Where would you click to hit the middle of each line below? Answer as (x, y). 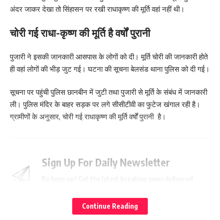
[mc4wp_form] (34, 213)
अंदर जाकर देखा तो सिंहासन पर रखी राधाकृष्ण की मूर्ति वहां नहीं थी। (97, 9)
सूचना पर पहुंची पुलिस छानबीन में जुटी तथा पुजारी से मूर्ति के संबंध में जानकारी (109, 92)
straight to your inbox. (76, 190)
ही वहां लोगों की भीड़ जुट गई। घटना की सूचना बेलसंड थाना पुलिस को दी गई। (110, 69)
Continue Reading (110, 206)
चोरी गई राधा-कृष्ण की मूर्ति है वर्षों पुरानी (80, 33)
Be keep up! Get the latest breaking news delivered (117, 179)
